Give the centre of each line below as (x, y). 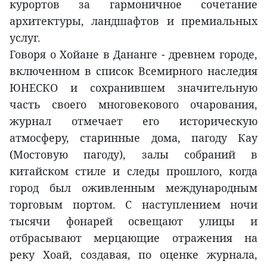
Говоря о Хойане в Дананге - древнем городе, (133, 55)
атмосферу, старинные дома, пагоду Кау (133, 138)
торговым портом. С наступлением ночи (133, 205)
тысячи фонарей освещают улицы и (133, 221)
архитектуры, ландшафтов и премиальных (133, 21)
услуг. (25, 38)
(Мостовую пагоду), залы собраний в (133, 155)
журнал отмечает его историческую (133, 121)
